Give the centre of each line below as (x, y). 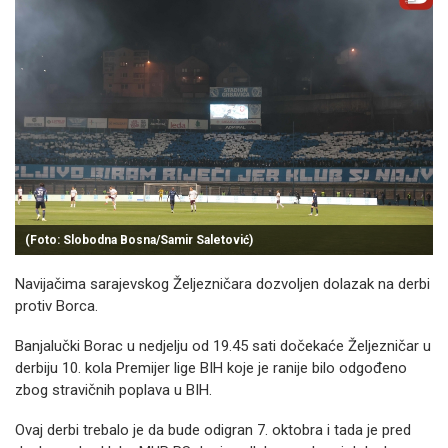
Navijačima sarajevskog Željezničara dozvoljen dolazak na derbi (222, 284)
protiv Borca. (56, 306)
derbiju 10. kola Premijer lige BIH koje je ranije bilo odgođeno (211, 368)
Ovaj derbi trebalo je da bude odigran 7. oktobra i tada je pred (213, 430)
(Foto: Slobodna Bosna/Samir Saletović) (139, 240)
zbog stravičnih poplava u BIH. (113, 390)
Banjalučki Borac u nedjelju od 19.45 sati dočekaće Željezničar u (223, 346)
